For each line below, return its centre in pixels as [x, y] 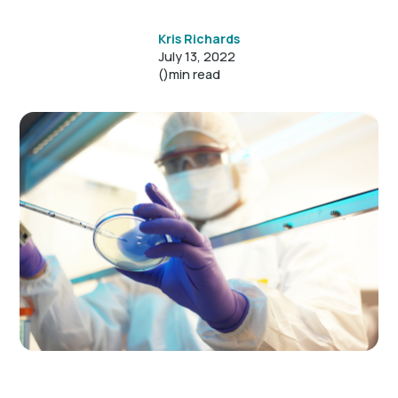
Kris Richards [199, 39]
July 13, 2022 [197, 56]
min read [195, 74]
